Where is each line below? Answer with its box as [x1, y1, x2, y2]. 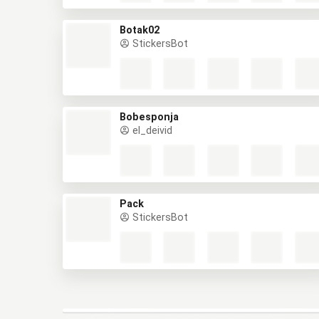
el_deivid [130, 125, 172, 137]
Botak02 [120, 24, 159, 36]
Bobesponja [120, 111, 179, 123]
